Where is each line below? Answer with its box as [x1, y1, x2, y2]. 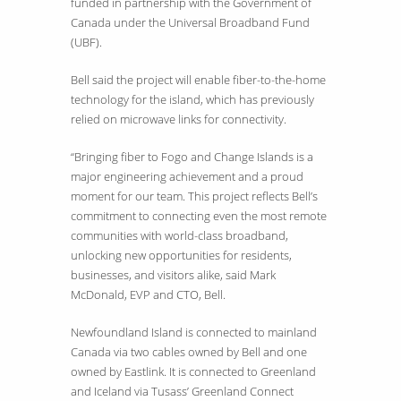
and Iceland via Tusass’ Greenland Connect [71, 382, 294, 399]
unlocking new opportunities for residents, [71, 246, 292, 263]
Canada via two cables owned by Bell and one [71, 343, 307, 360]
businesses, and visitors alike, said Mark [71, 266, 276, 283]
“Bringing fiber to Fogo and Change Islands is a [71, 148, 313, 165]
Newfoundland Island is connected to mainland [71, 323, 317, 340]
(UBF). [71, 33, 102, 50]
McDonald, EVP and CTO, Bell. [71, 286, 226, 303]
